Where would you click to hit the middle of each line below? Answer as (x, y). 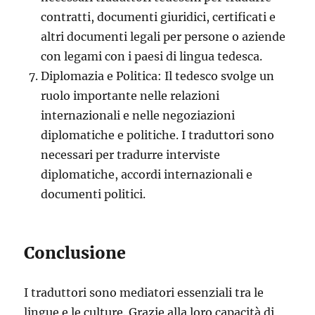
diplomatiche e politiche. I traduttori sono (158, 135)
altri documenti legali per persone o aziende (163, 36)
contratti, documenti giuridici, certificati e (159, 17)
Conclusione (75, 252)
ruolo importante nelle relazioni (130, 95)
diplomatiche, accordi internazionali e (147, 174)
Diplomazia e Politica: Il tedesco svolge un (158, 76)
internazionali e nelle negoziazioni (138, 115)
